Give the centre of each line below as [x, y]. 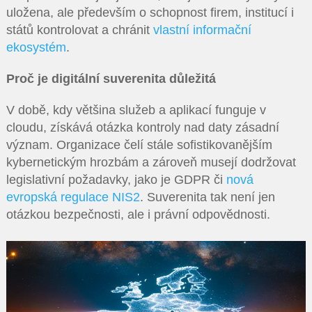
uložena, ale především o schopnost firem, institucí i [150, 13]
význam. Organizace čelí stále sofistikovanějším [139, 145]
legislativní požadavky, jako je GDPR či [116, 180]
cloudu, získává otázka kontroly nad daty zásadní [142, 127]
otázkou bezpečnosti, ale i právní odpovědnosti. [138, 214]
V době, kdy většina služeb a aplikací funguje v [136, 110]
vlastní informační [202, 30]
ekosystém [36, 47]
